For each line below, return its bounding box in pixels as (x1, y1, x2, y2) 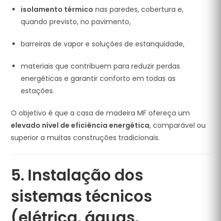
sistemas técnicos (11, 185, 152, 207)
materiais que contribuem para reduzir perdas (21, 61, 181, 71)
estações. (21, 86, 55, 96)
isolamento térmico (21, 4, 94, 14)
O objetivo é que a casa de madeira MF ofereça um (11, 108, 190, 118)
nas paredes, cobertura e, (93, 4, 184, 14)
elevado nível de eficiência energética (11, 120, 150, 130)
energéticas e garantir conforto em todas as (21, 74, 176, 83)
